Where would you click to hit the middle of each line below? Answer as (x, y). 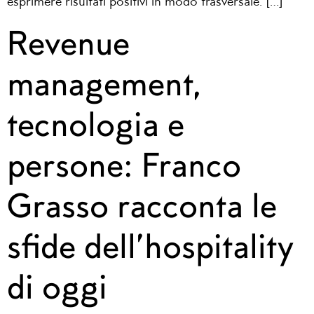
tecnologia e (96, 123)
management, (104, 83)
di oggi (57, 286)
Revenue (68, 42)
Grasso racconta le (142, 205)
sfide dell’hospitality (150, 245)
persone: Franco (124, 164)
